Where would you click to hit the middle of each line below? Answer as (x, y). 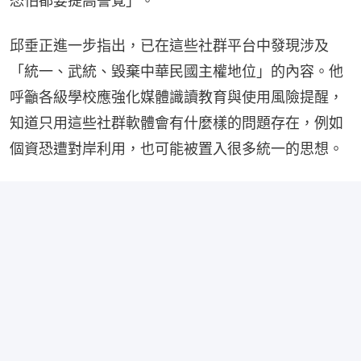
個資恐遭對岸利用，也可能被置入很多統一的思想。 (176, 148)
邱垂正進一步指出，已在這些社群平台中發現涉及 (169, 45)
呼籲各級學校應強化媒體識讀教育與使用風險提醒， (176, 97)
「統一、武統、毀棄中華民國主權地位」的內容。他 (176, 71)
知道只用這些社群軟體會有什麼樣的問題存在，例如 (176, 122)
